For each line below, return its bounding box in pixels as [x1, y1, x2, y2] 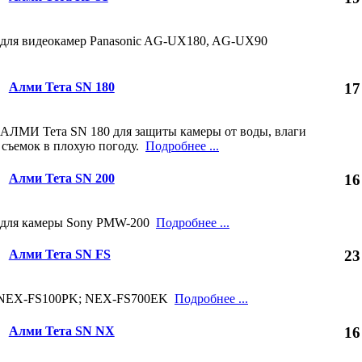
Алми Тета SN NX [8, 323, 115, 338]
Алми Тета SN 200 [8, 170, 115, 185]
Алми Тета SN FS [8, 247, 111, 262]
